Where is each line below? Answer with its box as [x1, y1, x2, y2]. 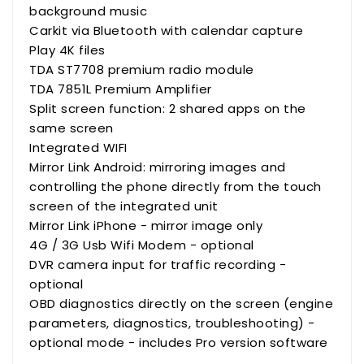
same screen [29, 119, 114, 136]
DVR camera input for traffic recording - [29, 255, 286, 273]
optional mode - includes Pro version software [29, 333, 328, 351]
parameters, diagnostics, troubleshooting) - [29, 314, 315, 331]
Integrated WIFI [29, 138, 128, 156]
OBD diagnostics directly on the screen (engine [29, 294, 333, 312]
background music [29, 2, 147, 19]
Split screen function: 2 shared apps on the [29, 99, 306, 117]
